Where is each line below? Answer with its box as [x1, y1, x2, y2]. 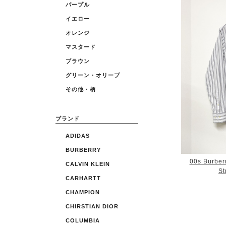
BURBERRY [66, 147, 101, 153]
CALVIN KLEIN [66, 161, 110, 167]
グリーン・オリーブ [66, 72, 120, 79]
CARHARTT [66, 175, 101, 182]
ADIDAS [66, 133, 90, 139]
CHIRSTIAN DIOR [66, 203, 119, 210]
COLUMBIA [66, 217, 100, 224]
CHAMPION [66, 189, 100, 196]
